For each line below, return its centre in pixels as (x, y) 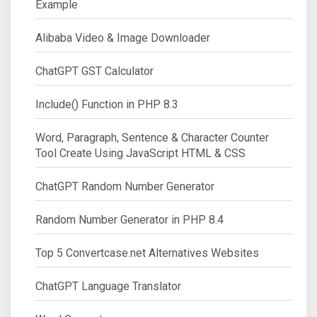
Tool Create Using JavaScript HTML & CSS (140, 153)
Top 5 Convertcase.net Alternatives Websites (147, 253)
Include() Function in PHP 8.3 (107, 104)
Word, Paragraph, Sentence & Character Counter (152, 137)
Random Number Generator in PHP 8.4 (129, 219)
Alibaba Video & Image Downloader (123, 38)
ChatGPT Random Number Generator (125, 186)
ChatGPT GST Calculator (94, 71)
